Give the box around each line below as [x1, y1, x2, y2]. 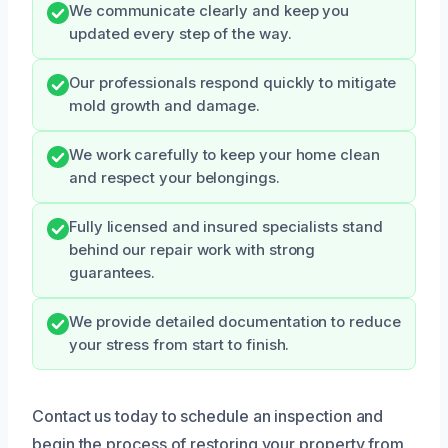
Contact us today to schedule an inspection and [32, 405, 384, 426]
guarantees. [69, 263, 156, 282]
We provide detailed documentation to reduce [69, 312, 401, 331]
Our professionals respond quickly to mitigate [69, 73, 397, 92]
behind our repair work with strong [69, 240, 316, 259]
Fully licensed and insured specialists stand [69, 217, 383, 236]
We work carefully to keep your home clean [69, 145, 380, 164]
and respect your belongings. [69, 168, 280, 187]
